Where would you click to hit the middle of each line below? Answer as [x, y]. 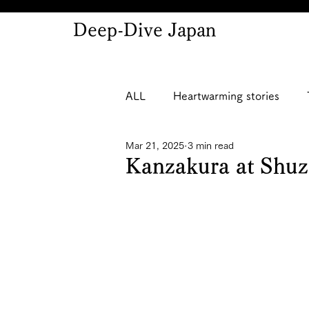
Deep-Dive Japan [144, 30]
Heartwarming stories [226, 96]
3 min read [211, 145]
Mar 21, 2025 [155, 145]
